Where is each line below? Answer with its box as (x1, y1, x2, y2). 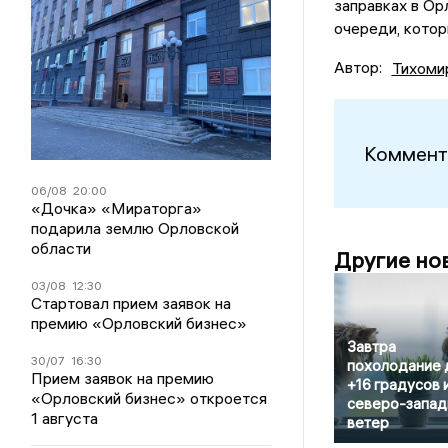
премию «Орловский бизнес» (31, 312, 248, 333)
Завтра (346, 337, 396, 357)
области (31, 237, 92, 258)
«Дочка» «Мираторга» (31, 197, 203, 218)
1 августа (31, 407, 99, 428)
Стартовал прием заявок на (31, 292, 232, 313)
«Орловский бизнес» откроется (31, 387, 268, 408)
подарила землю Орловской (31, 217, 240, 238)
